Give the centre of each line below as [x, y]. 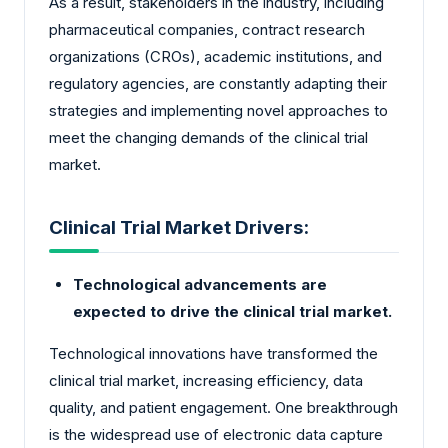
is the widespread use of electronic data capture [216, 435]
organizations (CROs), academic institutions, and [215, 57]
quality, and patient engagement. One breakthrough [223, 408]
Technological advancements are [200, 285]
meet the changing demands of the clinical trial [208, 138]
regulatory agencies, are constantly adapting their [218, 84]
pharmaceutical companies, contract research [207, 30]
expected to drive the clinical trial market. [232, 312]
